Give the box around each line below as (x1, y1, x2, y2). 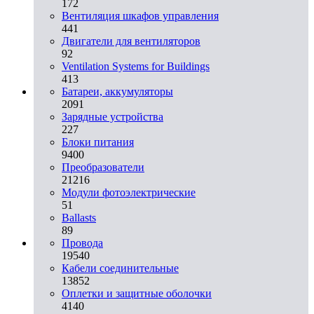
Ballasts (62, 211, 96, 224)
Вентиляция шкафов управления (62, 9, 219, 22)
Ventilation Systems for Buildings (62, 60, 210, 72)
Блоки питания (62, 135, 134, 148)
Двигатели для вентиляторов (62, 34, 200, 47)
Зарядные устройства (62, 110, 163, 123)
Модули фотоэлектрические (62, 186, 196, 198)
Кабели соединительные (62, 261, 179, 274)
